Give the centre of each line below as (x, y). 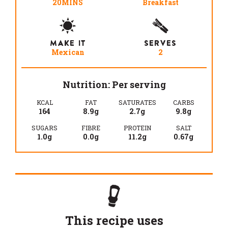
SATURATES (137, 103)
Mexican (68, 52)
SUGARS (45, 128)
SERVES (160, 43)
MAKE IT (68, 43)
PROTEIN (137, 128)
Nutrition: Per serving (114, 85)
